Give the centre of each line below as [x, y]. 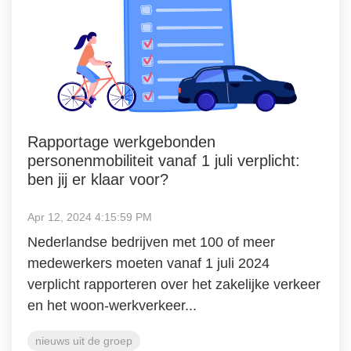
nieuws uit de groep [84, 340]
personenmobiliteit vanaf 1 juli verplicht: [164, 160]
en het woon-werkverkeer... [112, 305]
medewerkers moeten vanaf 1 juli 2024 [148, 263]
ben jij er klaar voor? [98, 179]
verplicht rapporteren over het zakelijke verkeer [174, 284]
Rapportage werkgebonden [121, 141]
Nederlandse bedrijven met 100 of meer [151, 242]
